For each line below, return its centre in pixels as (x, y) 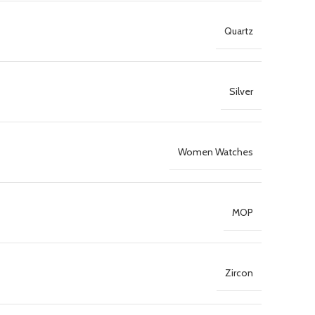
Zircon (239, 273)
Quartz (239, 31)
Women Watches (216, 152)
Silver (241, 91)
